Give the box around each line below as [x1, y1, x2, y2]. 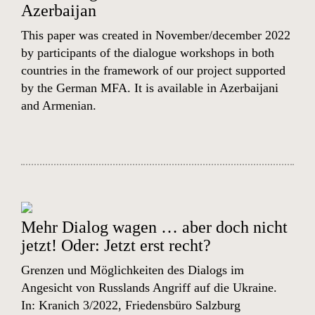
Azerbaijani [219, 81, 278, 95]
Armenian [42, 98, 93, 112]
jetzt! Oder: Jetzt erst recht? [21, 236, 211, 255]
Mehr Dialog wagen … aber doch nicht [21, 218, 288, 236]
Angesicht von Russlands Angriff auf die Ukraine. [21, 281, 277, 295]
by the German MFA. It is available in [21, 81, 219, 95]
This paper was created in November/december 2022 [21, 28, 290, 42]
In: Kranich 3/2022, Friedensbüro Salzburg [21, 298, 240, 312]
